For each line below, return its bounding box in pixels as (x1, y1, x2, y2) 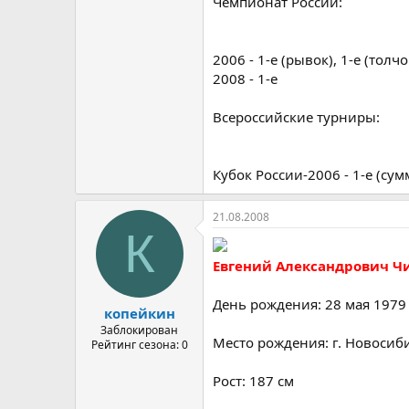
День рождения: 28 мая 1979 (213, 294, 406, 313)
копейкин (103, 304, 175, 322)
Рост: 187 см (213, 371, 294, 390)
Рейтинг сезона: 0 (90, 337, 188, 352)
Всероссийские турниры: (213, 107, 380, 126)
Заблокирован (100, 322, 178, 338)
